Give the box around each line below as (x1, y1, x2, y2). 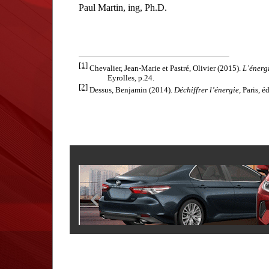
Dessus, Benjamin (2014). (89, 85, 174, 95)
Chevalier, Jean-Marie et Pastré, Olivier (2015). (89, 64, 243, 73)
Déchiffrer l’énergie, (174, 85, 243, 95)
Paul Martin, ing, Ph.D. (79, 2, 167, 13)
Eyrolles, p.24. (79, 73, 154, 83)
